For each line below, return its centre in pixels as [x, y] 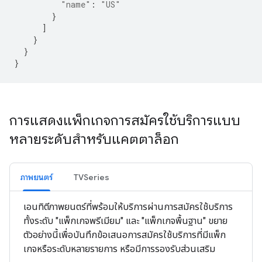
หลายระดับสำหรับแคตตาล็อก [94, 139]
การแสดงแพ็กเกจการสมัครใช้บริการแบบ [125, 120]
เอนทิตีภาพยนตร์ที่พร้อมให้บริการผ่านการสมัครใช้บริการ [128, 207]
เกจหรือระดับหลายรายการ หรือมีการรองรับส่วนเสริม [119, 249]
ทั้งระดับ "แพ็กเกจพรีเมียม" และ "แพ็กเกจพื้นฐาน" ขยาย [125, 221]
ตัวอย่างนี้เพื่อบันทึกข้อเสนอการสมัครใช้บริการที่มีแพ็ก [125, 235]
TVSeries [92, 177]
